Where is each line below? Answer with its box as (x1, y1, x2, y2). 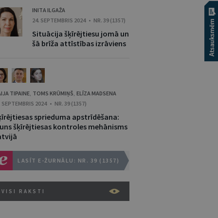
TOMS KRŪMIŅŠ (33, 90, 73, 97)
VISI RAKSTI (1, 188, 45, 195)
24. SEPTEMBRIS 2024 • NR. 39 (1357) (32, 17, 126, 24)
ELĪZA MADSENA (76, 90, 116, 97)
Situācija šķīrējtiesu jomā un (32, 29, 129, 38)
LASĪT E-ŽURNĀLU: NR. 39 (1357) (18, 157, 119, 164)
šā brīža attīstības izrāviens (32, 38, 126, 48)
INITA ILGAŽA (32, 6, 65, 14)
